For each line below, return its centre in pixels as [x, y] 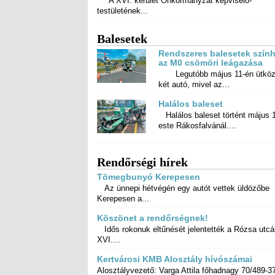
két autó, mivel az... [194, 85]
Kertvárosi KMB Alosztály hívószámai [175, 259]
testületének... [122, 11]
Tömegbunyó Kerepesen [149, 176]
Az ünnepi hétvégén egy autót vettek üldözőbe [183, 188]
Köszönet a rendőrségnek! [153, 218]
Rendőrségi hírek [142, 162]
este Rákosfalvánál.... [197, 126]
